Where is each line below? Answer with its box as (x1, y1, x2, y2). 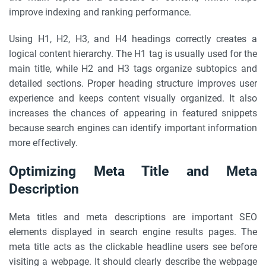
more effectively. (9, 137, 78, 148)
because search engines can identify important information (9, 122, 257, 134)
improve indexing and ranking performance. (9, 7, 191, 18)
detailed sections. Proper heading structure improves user (9, 78, 257, 89)
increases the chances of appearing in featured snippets (9, 107, 257, 119)
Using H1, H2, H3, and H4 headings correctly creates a (9, 33, 257, 45)
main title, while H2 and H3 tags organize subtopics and (9, 63, 257, 74)
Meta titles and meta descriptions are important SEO (9, 211, 257, 223)
